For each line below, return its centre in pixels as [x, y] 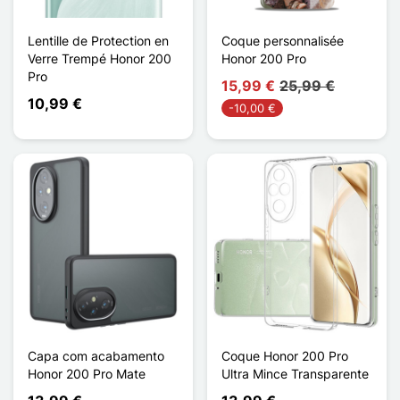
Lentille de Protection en [98, 40]
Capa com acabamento [96, 355]
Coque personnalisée [283, 40]
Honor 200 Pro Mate [87, 373]
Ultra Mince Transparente [295, 373]
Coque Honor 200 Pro [285, 355]
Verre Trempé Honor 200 [100, 58]
